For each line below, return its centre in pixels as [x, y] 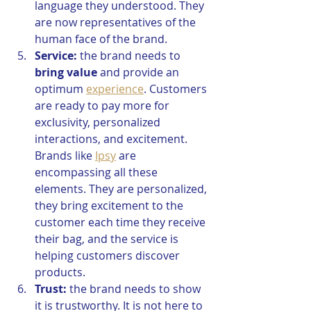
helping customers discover [109, 256]
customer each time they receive [121, 222]
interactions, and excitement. [112, 139]
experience [115, 89]
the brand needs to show [135, 289]
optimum [60, 89]
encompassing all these [98, 173]
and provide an [140, 73]
